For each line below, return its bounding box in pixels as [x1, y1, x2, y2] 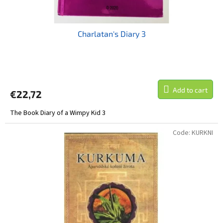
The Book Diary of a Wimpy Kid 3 [10, 108, 106, 118]
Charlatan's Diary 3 [77, 28, 146, 38]
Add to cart [173, 85, 208, 94]
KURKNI [192, 127, 213, 138]
